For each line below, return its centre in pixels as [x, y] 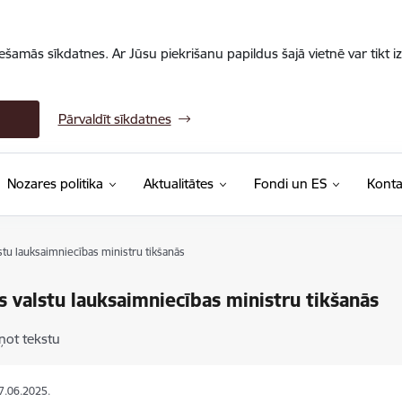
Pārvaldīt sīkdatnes [114, 119]
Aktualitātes [178, 184]
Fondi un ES [290, 184]
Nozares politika [55, 184]
